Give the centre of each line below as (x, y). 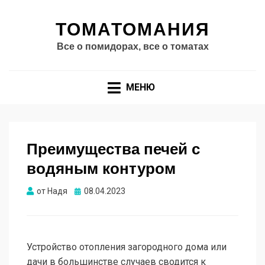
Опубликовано (102, 191)
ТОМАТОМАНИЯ (132, 29)
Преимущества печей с (113, 149)
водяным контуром (101, 169)
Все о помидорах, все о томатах (132, 46)
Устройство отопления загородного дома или (127, 247)
